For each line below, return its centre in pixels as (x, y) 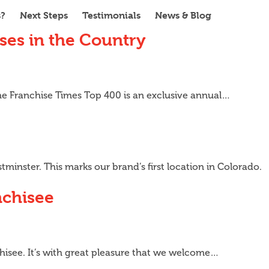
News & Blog (183, 15)
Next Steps (44, 15)
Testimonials (111, 15)
